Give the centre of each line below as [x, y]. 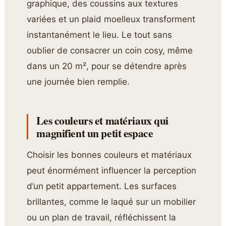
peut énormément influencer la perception [112, 171]
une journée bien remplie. [78, 82]
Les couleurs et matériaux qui [102, 121]
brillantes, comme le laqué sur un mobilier [111, 202]
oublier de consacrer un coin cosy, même [110, 51]
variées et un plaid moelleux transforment [111, 19]
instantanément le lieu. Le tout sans [100, 35]
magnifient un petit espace [95, 133]
